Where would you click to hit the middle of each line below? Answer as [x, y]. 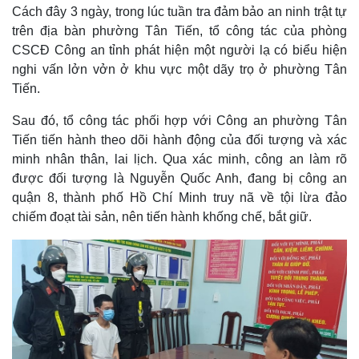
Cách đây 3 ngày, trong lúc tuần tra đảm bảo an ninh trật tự [179, 12]
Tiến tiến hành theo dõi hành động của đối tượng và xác [179, 140]
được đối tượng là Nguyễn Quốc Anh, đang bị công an [179, 178]
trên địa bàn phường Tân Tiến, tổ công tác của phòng [179, 31]
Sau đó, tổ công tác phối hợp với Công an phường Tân [179, 121]
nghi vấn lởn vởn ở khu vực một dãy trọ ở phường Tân [179, 69]
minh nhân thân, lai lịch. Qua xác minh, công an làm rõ [179, 159]
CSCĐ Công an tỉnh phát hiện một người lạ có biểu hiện [179, 50]
